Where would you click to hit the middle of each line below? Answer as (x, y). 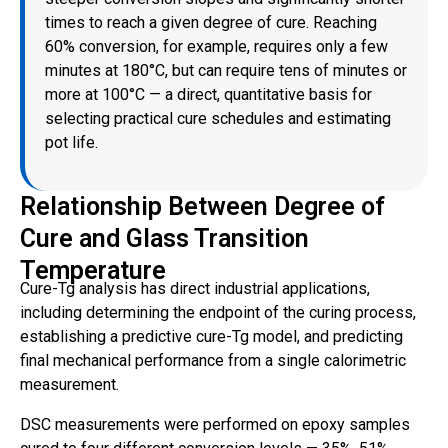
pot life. (71, 142)
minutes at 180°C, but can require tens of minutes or (226, 70)
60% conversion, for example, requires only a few (216, 46)
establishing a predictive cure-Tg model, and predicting (211, 336)
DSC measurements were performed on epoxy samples (215, 424)
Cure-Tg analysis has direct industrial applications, (195, 288)
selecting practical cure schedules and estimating (218, 118)
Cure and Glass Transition (164, 238)
